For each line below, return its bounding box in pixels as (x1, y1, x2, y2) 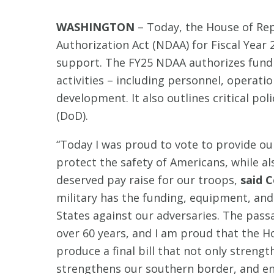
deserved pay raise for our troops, (56, 172, 237, 187)
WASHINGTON (56, 20, 135, 34)
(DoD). (56, 108, 88, 123)
